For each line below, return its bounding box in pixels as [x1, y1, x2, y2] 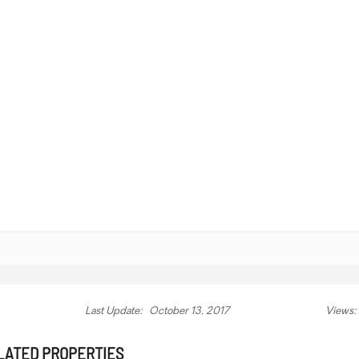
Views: [325, 305, 357, 317]
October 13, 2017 [147, 305, 230, 317]
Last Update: [85, 305, 143, 317]
